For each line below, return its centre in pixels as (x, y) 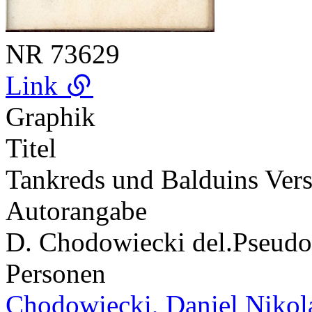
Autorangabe (76, 210)
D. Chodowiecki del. (119, 242)
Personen (56, 273)
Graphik (50, 116)
